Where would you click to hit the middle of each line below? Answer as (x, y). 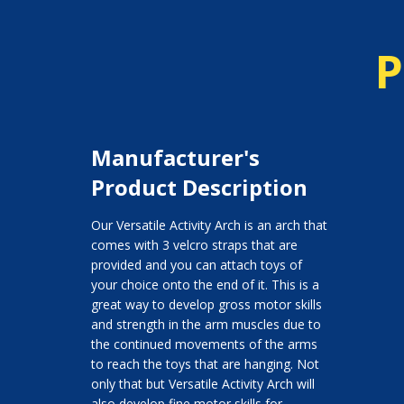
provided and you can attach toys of (196, 265)
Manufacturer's (175, 158)
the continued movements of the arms (204, 344)
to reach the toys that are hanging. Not (205, 364)
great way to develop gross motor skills (206, 305)
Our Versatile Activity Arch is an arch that (209, 225)
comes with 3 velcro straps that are (194, 245)
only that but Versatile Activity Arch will (202, 384)
